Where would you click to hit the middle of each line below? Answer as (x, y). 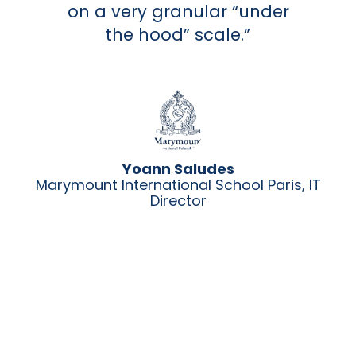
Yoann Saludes (178, 168)
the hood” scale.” (178, 35)
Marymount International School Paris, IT (178, 184)
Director (178, 200)
